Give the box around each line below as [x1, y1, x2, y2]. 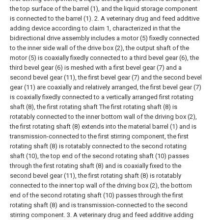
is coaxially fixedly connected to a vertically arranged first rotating [10, 93, 193, 101]
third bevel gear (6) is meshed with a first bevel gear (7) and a [10, 64, 182, 71]
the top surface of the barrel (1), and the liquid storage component [10, 5, 197, 12]
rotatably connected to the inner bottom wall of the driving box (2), [10, 113, 197, 120]
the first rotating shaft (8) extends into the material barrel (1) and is [10, 123, 196, 130]
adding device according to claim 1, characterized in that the [10, 25, 180, 32]
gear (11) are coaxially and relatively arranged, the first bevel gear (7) [10, 83, 201, 91]
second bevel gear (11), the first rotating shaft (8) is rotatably [10, 172, 181, 179]
